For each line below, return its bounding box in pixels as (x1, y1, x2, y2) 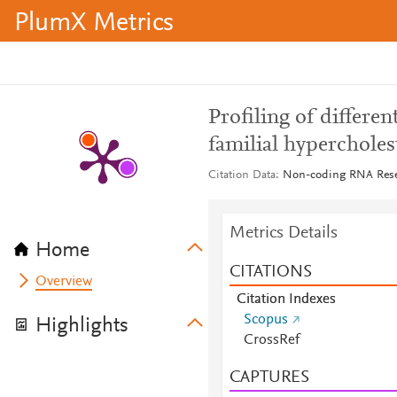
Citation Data (207, 169, 276, 182)
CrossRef (243, 333, 300, 347)
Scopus (243, 313, 288, 327)
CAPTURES (229, 369, 309, 386)
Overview (35, 275, 93, 289)
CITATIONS (229, 263, 312, 281)
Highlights (35, 315, 128, 337)
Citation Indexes (236, 292, 336, 307)
